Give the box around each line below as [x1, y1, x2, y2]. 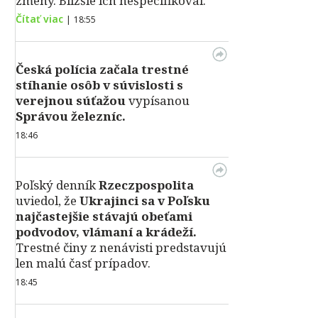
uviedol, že [16, 192, 77, 209]
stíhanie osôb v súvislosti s [16, 77, 183, 93]
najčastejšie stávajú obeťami [16, 208, 192, 224]
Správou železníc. [16, 108, 126, 124]
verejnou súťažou [16, 92, 126, 109]
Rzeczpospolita [99, 177, 194, 193]
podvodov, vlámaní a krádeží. [16, 224, 197, 240]
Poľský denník [16, 177, 99, 193]
